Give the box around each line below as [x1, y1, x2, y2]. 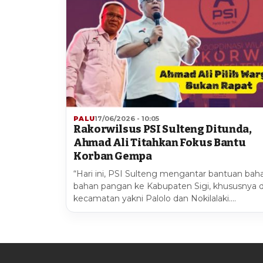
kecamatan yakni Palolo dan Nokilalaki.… [73, 193, 236, 204]
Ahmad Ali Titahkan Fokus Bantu [73, 136, 246, 149]
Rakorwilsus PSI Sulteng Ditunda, [73, 122, 252, 136]
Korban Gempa [73, 149, 152, 163]
